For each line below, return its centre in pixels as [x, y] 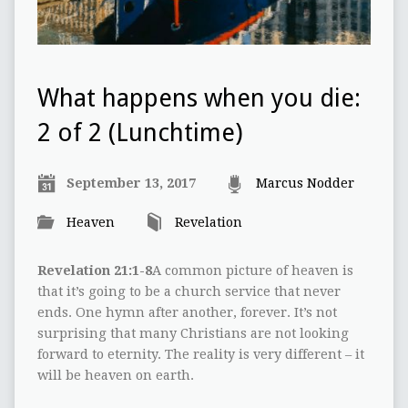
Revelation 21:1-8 [94, 271]
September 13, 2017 [131, 184]
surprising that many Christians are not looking [193, 334]
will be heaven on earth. [115, 376]
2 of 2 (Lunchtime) [140, 133]
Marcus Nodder [305, 184]
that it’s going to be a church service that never [189, 292]
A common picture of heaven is [252, 271]
